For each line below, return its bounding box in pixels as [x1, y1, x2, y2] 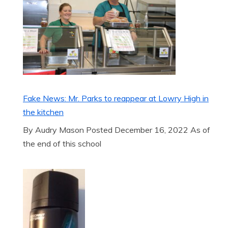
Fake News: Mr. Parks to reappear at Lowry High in [23, 93, 209, 103]
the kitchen [23, 107, 64, 117]
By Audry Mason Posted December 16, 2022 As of [23, 125, 210, 135]
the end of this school [23, 138, 101, 149]
